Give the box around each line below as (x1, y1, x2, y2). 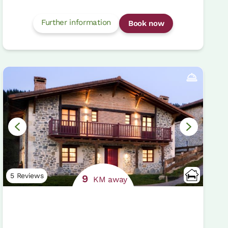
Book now (128, 18, 164, 28)
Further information (41, 17, 111, 27)
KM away (91, 175, 127, 185)
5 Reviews (10, 172, 44, 180)
